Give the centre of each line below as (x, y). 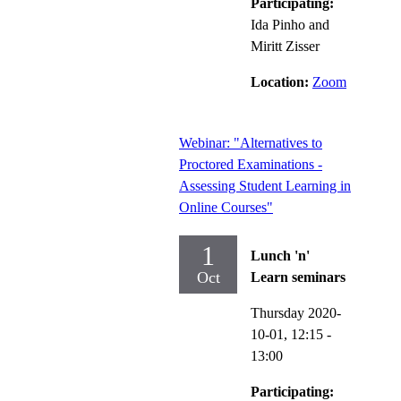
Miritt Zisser (285, 46)
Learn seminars (298, 277)
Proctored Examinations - (251, 164)
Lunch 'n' (280, 255)
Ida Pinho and (290, 24)
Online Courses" (226, 207)
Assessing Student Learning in (265, 185)
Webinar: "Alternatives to (251, 142)
